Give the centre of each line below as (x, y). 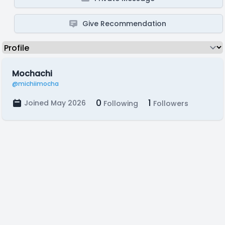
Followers (170, 103)
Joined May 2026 (55, 103)
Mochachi (32, 74)
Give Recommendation (125, 24)
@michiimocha (35, 84)
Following (120, 103)
